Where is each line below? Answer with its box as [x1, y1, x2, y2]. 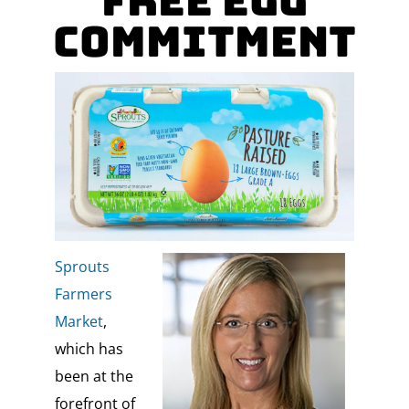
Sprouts [54, 257, 110, 278]
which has [54, 339, 123, 360]
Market [54, 311, 103, 332]
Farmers [54, 284, 112, 305]
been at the [54, 366, 133, 387]
